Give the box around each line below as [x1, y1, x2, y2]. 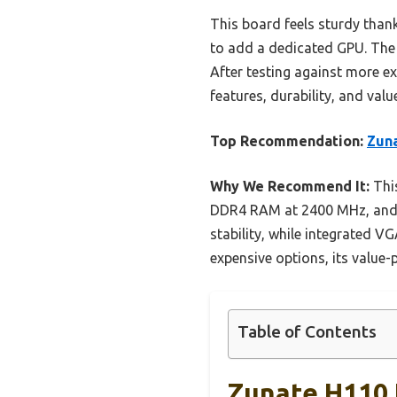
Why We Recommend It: [210, 178, 370, 195]
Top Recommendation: [210, 133, 363, 150]
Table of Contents [237, 322, 377, 342]
